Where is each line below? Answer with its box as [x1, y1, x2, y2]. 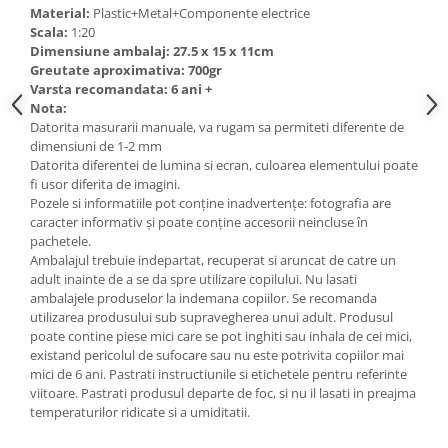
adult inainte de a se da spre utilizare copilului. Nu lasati [30, 269, 357, 288]
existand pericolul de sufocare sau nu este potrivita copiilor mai [30, 345, 404, 364]
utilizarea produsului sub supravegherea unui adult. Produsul [30, 307, 393, 326]
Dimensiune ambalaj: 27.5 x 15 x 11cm [30, 41, 274, 60]
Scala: [30, 22, 68, 41]
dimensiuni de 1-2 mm [30, 136, 162, 155]
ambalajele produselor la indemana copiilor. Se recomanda [30, 288, 377, 307]
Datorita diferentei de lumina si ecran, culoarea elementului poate [30, 155, 418, 174]
